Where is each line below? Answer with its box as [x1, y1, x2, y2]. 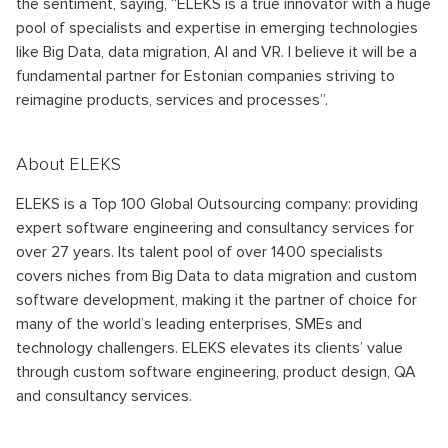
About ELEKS [16, 153, 121, 175]
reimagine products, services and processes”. [16, 90, 328, 110]
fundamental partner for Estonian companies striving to [16, 66, 395, 86]
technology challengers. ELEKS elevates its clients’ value [16, 338, 403, 358]
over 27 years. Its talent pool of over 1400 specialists [16, 242, 383, 262]
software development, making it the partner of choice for [16, 290, 417, 310]
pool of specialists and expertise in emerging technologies [16, 18, 418, 38]
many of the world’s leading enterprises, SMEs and [16, 314, 362, 334]
